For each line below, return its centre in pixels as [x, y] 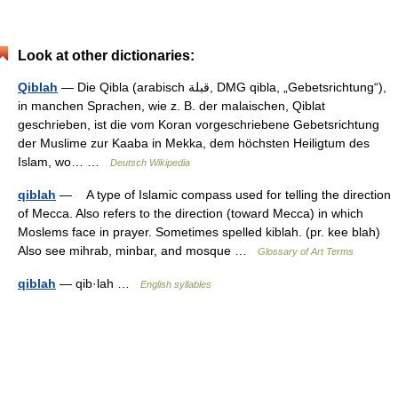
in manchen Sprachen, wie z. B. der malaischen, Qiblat [171, 106]
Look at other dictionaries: [106, 56]
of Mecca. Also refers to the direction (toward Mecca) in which [191, 213]
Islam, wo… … [64, 162]
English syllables [176, 284]
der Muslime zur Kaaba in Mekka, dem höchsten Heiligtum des [194, 143]
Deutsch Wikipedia [150, 163]
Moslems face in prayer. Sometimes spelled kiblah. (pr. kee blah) [199, 232]
